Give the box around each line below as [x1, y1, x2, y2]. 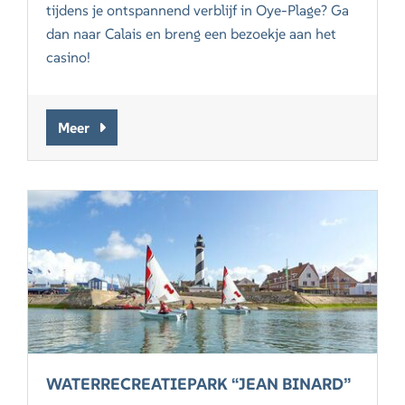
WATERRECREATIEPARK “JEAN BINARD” [46, 373, 352, 395]
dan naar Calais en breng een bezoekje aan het [46, 24, 337, 43]
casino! [46, 48, 95, 67]
